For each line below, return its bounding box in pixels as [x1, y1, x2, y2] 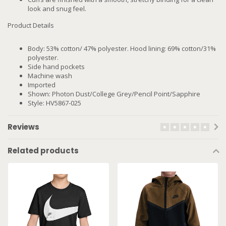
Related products [8, 145, 79, 156]
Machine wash [28, 71, 72, 81]
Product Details [8, 21, 54, 30]
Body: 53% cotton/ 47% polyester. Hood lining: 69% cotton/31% [28, 44, 216, 53]
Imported [28, 80, 55, 90]
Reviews [8, 122, 39, 133]
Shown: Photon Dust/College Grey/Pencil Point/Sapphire [28, 89, 200, 99]
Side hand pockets [28, 62, 85, 72]
